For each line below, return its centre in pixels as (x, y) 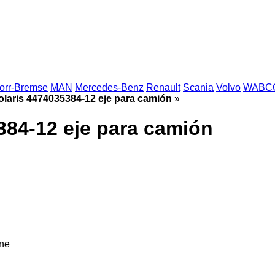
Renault (163, 87)
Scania (198, 87)
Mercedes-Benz (109, 87)
